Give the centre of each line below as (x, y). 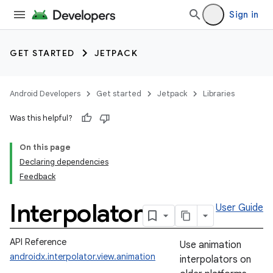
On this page (45, 147)
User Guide (239, 208)
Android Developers (45, 94)
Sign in (244, 15)
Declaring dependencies (64, 162)
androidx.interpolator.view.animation (83, 257)
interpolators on (215, 260)
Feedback (37, 176)
